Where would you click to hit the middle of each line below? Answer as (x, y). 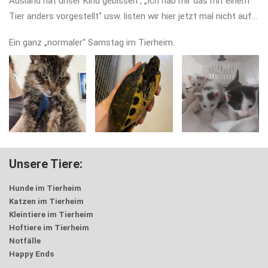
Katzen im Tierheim (46, 201)
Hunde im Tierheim (45, 188)
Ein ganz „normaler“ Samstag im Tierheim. (92, 42)
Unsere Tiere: (46, 164)
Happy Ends (31, 254)
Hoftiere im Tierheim (49, 228)
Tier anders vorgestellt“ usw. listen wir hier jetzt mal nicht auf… (133, 16)
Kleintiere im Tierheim (51, 214)
